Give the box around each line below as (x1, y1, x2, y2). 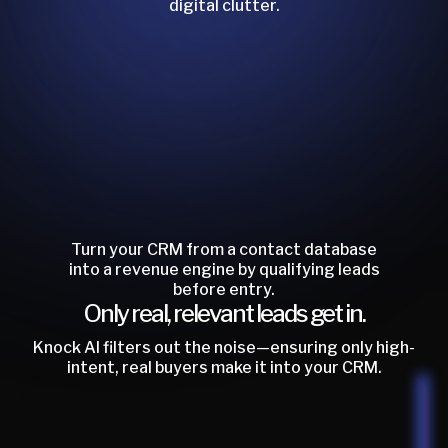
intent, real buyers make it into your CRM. (66, 357, 382, 377)
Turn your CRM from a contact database (71, 239, 377, 259)
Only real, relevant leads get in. (83, 298, 365, 328)
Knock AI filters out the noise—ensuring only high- (33, 337, 415, 357)
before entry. (173, 279, 275, 299)
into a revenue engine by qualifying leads (68, 259, 380, 279)
